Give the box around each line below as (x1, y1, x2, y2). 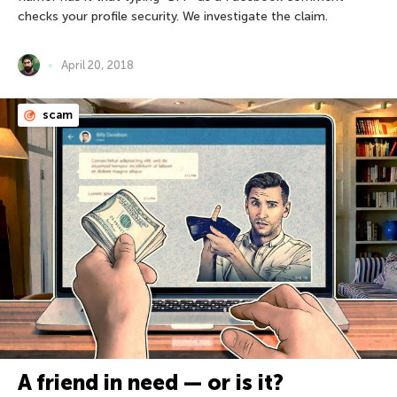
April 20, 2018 (61, 58, 134, 73)
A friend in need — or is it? (18, 369, 284, 395)
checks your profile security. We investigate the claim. (18, 9, 328, 25)
